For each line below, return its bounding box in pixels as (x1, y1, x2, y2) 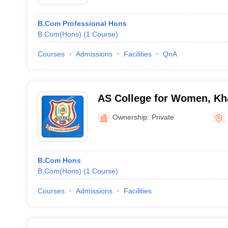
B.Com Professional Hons (37, 19, 127, 27)
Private (151, 112, 174, 121)
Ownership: (112, 112, 149, 121)
